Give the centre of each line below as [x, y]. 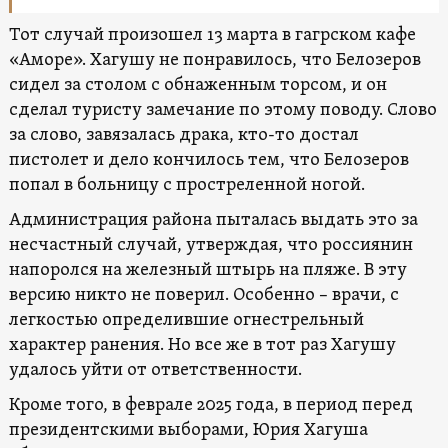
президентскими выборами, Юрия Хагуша [188, 430]
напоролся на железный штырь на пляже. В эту [207, 270]
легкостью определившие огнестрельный [186, 320]
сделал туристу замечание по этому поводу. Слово [222, 110]
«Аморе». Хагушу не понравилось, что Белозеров [214, 60]
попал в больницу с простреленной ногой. [186, 185]
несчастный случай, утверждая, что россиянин [210, 245]
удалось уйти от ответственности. [155, 370]
